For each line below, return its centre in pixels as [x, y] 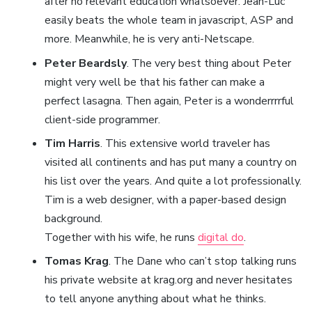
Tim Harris [72, 144]
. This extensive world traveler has [185, 144]
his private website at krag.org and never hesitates [168, 280]
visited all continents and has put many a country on [170, 163]
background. [73, 219]
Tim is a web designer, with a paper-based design [165, 200]
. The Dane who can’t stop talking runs [202, 262]
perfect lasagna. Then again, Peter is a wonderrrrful [169, 101]
